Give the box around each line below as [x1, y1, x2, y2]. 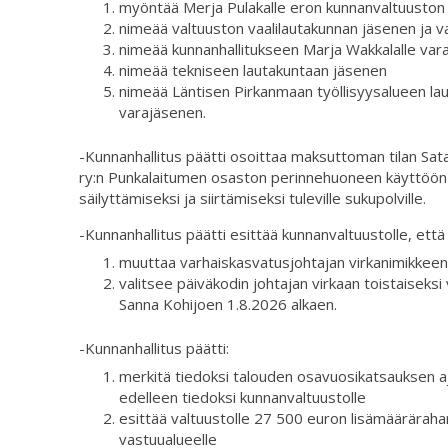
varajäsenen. [119, 102, 206, 123]
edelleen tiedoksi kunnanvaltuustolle [119, 387, 366, 408]
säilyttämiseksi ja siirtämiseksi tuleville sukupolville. [79, 187, 426, 208]
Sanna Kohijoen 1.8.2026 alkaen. [119, 294, 337, 315]
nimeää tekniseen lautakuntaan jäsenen [119, 60, 387, 81]
